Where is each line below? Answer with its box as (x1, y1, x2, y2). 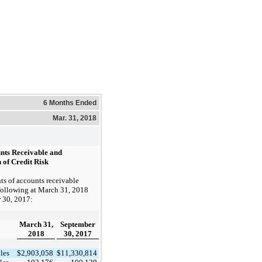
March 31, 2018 (38, 185, 88, 194)
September (60, 219, 95, 229)
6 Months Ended (43, 98, 96, 107)
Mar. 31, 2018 (53, 113, 96, 122)
